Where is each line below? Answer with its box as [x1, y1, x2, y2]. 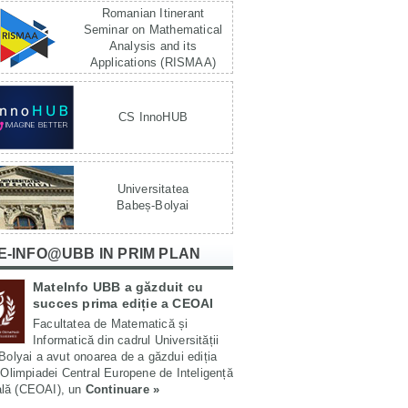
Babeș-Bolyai [117, 199, 189, 212]
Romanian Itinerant [101, 6, 205, 20]
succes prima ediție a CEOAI [33, 296, 214, 311]
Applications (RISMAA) [89, 56, 217, 69]
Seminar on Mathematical [83, 23, 223, 36]
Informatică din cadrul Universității [33, 333, 219, 347]
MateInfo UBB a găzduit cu [33, 280, 203, 294]
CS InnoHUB [118, 110, 188, 124]
